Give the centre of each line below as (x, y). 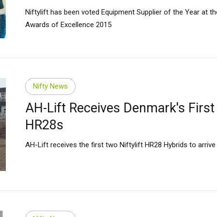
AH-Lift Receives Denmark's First (120, 108)
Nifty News (50, 86)
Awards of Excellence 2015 (68, 24)
